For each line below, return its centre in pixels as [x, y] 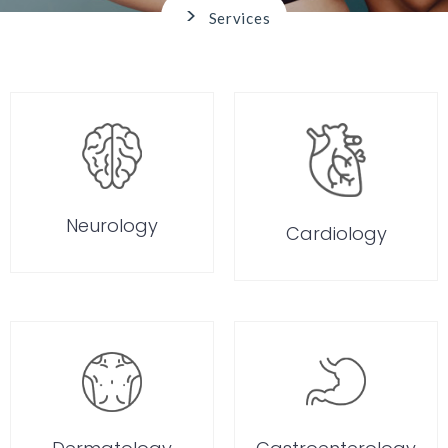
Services [239, 18]
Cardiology [336, 233]
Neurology [112, 226]
